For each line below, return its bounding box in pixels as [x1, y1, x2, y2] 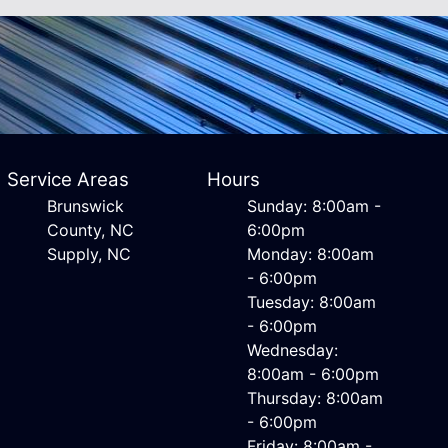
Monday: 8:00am [247, 244, 375, 264]
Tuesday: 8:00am [247, 292, 377, 312]
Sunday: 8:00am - [247, 196, 382, 216]
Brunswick [46, 196, 124, 216]
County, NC [46, 220, 134, 240]
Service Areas [6, 168, 129, 191]
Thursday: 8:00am [247, 388, 384, 408]
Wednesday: [247, 340, 339, 360]
